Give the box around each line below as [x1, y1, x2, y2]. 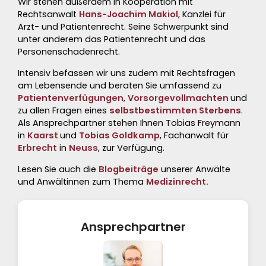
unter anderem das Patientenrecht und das [18, 33, 205, 45]
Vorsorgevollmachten [128, 92, 230, 104]
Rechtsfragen [175, 67, 235, 79]
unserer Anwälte [159, 163, 230, 175]
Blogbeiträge [99, 163, 159, 175]
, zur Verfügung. [98, 142, 164, 154]
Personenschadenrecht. [18, 46, 120, 58]
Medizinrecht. [146, 176, 208, 188]
